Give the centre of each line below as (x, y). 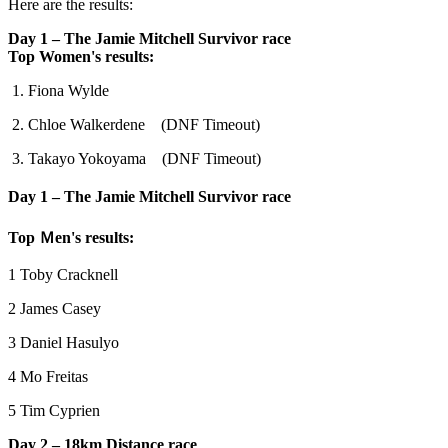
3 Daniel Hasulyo (65, 342)
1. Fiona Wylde (66, 90)
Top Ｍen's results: (71, 237)
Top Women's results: (81, 56)
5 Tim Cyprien (56, 410)
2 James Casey (56, 308)
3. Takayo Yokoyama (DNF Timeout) (134, 158)
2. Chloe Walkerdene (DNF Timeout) (134, 124)
